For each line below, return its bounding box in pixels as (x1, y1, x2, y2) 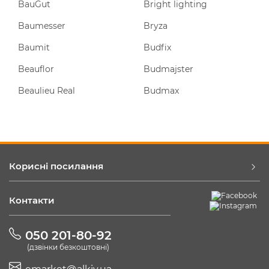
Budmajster (144, 64, 193, 74)
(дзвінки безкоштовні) (27, 243, 109, 252)
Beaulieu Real (18, 85, 75, 96)
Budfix (144, 42, 171, 53)
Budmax (144, 85, 179, 96)
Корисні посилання (9, 160, 103, 172)
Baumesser (18, 20, 65, 31)
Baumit (18, 42, 50, 53)
